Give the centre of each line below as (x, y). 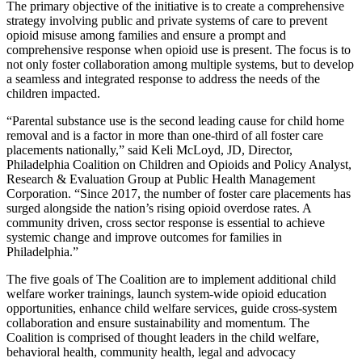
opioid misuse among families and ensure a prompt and (146, 35)
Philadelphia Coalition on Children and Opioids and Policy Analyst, (179, 164)
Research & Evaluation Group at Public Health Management (161, 179)
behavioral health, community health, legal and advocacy (151, 351)
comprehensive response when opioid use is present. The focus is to (179, 49)
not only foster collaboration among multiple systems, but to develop (180, 64)
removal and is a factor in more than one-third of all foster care (165, 135)
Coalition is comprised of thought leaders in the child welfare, (163, 337)
